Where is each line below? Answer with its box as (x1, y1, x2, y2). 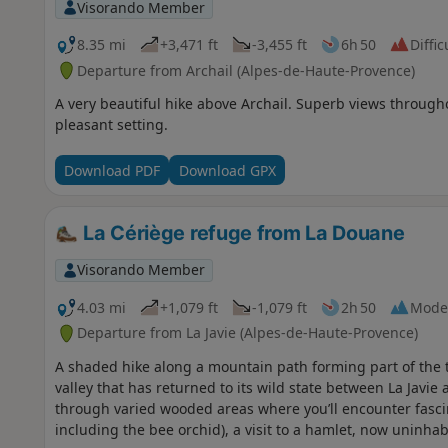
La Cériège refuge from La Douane (78, 221, 405, 246)
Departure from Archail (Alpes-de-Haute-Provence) (76, 60, 415, 80)
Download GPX (178, 160, 276, 180)
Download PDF (63, 160, 160, 180)
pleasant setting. (54, 115, 168, 135)
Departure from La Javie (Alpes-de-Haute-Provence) (76, 323, 418, 343)
